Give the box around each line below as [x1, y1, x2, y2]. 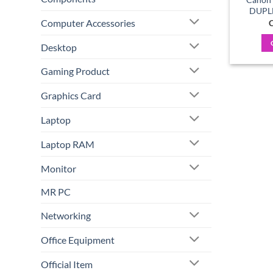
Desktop [41, 41, 77, 53]
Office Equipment [41, 234, 115, 246]
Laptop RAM [41, 138, 94, 150]
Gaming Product [41, 65, 110, 77]
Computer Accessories [41, 16, 135, 29]
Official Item [41, 258, 93, 270]
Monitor [41, 162, 76, 174]
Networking [41, 210, 91, 222]
